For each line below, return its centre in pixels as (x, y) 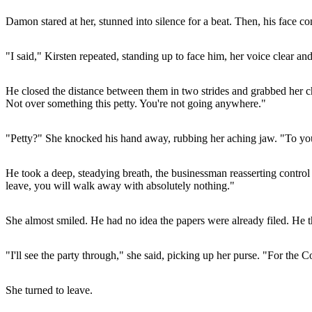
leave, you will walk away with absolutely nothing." (120, 185)
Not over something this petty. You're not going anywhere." (136, 103)
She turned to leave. (49, 290)
